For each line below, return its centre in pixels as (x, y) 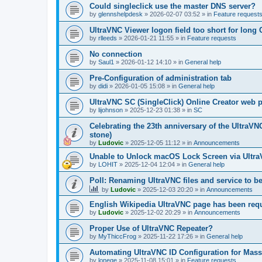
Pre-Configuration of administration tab (161, 78)
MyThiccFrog (117, 236)
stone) (101, 135)
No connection (116, 54)
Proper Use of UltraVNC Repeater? (151, 228)
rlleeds (108, 38)
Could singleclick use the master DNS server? (173, 6)
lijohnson (111, 110)
